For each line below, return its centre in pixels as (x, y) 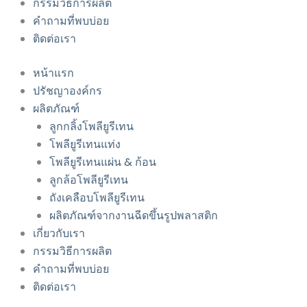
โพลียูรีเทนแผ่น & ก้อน (103, 162)
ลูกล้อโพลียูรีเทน (89, 180)
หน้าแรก (53, 73)
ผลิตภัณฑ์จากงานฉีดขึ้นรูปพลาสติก (134, 216)
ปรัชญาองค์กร (67, 91)
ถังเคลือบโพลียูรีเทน (97, 198)
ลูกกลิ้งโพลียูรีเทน (91, 126)
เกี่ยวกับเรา (59, 233)
